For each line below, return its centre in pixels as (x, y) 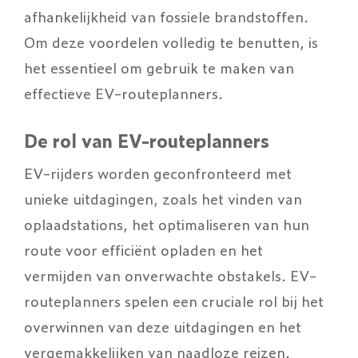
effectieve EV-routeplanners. (123, 93)
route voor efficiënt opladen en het (143, 249)
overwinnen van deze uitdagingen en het (163, 326)
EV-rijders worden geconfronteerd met (158, 173)
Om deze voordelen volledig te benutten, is (171, 42)
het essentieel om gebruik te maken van (159, 67)
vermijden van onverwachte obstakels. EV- (170, 275)
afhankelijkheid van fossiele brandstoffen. (166, 16)
